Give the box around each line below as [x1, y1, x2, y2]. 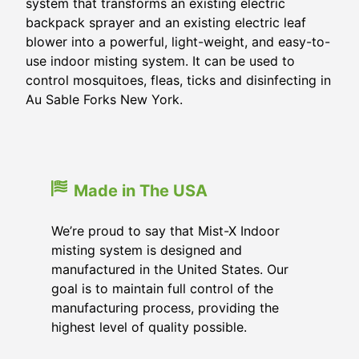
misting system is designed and [51, 242, 242, 258]
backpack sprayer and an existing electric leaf [26, 14, 306, 30]
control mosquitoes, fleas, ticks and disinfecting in [26, 72, 331, 88]
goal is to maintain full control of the [51, 280, 273, 296]
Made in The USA [74, 181, 208, 200]
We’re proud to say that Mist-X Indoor [51, 223, 280, 239]
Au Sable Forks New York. [26, 91, 183, 107]
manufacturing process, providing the [51, 300, 279, 316]
